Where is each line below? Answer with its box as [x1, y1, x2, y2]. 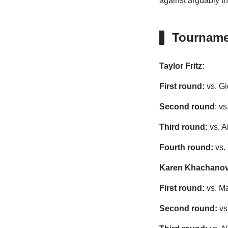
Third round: [159, 122, 208, 131]
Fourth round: [159, 142, 213, 152]
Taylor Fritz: [159, 61, 205, 70]
